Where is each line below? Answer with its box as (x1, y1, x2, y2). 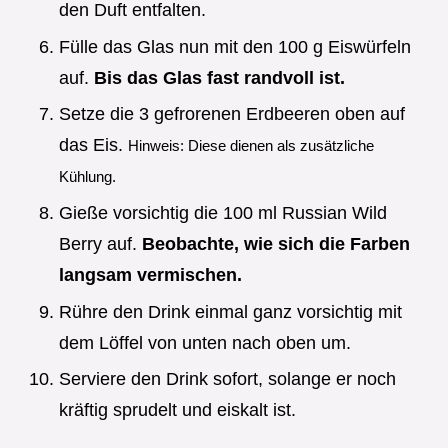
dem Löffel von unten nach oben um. (59, 332, 351, 353)
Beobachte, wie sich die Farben (142, 234, 410, 255)
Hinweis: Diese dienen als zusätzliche (128, 137, 374, 155)
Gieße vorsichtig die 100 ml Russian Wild (59, 203, 387, 224)
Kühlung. (59, 168, 116, 186)
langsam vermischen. (59, 265, 242, 286)
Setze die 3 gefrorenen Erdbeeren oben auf (59, 104, 405, 125)
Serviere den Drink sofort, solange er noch (59, 369, 396, 390)
